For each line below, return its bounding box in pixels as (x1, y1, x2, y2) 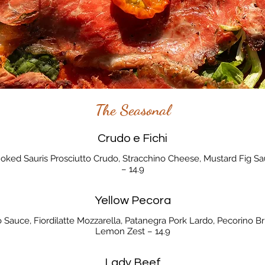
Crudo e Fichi (98, 132, 167, 144)
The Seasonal (95, 100, 170, 119)
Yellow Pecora (94, 194, 171, 206)
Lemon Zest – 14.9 (95, 225, 170, 237)
